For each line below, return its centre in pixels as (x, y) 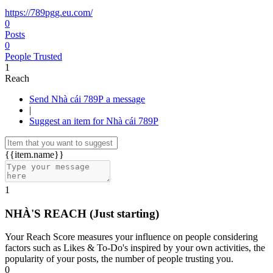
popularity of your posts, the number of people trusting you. (119, 259)
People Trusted (34, 56)
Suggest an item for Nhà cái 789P (94, 121)
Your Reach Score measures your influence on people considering (131, 237)
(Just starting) (124, 213)
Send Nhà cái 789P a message (126, 99)
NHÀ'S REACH (47, 213)
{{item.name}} (34, 154)
